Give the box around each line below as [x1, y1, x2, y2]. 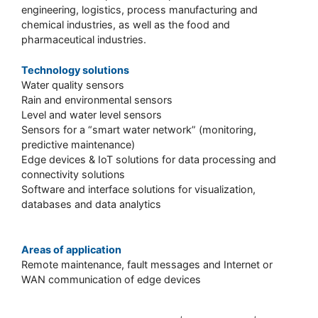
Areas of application [21, 243, 121, 256]
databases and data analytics [21, 197, 161, 210]
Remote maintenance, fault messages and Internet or [21, 258, 273, 270]
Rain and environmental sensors [21, 93, 172, 106]
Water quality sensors [21, 78, 124, 91]
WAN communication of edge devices [21, 273, 201, 285]
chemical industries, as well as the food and [21, 18, 230, 31]
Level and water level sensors [21, 108, 162, 121]
